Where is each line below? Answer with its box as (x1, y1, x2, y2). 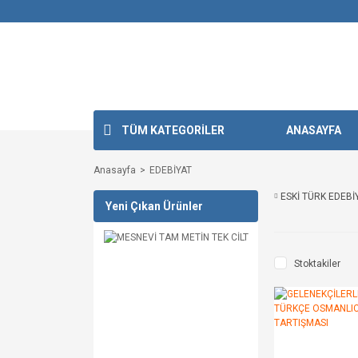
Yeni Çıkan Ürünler (105, 199, 203, 213)
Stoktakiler (294, 258, 340, 269)
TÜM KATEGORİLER (121, 123, 225, 137)
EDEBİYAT (149, 165, 192, 176)
